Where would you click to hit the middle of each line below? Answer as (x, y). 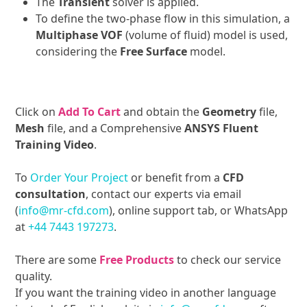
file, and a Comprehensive (115, 128)
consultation (51, 194)
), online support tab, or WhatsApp (199, 211)
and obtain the (162, 112)
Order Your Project (79, 178)
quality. (34, 277)
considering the (78, 52)
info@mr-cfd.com (64, 211)
